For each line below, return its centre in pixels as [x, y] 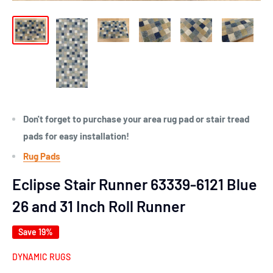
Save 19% [36, 232]
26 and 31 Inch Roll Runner [99, 206]
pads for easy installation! [76, 136]
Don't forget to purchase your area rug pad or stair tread [136, 119]
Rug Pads [42, 156]
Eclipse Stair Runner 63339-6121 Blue [135, 184]
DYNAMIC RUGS [41, 257]
